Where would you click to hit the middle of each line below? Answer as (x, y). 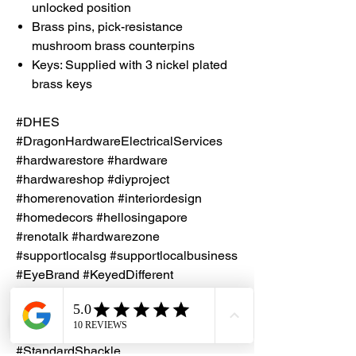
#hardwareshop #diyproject (93, 179)
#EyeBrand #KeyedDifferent (95, 274)
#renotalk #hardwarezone (88, 236)
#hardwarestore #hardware (92, 160)
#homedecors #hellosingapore (102, 217)
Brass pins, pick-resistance (107, 26)
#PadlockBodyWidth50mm (91, 331)
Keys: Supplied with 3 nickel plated (130, 64)
